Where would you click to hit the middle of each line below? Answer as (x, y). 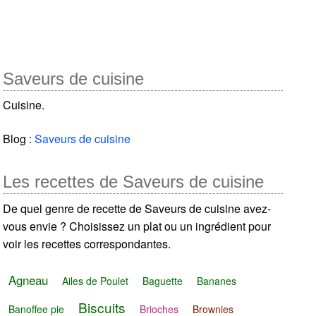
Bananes (217, 280)
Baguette (163, 280)
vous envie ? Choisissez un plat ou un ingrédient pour (137, 226)
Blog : (19, 138)
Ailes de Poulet (96, 280)
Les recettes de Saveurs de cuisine (134, 181)
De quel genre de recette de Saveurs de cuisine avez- (137, 208)
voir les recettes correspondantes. (87, 243)
